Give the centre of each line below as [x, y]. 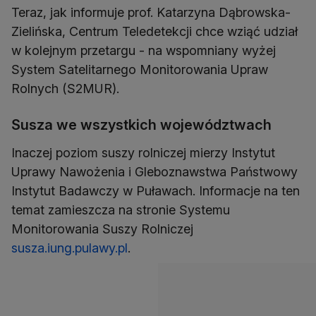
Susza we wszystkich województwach [141, 125]
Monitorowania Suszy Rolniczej [102, 229]
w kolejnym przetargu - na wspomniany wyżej [144, 51]
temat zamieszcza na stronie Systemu [121, 210]
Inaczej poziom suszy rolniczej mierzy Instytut [143, 153]
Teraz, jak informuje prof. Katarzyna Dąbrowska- [151, 13]
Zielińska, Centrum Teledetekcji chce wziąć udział [154, 32]
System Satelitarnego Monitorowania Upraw [140, 70]
